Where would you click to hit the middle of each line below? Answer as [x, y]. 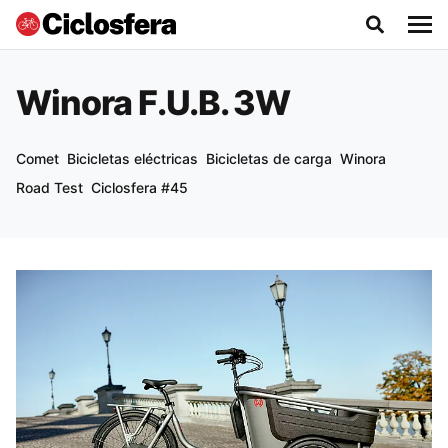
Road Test [49, 187]
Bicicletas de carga [269, 158]
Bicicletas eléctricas [132, 158]
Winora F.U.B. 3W [153, 102]
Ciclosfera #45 [139, 187]
